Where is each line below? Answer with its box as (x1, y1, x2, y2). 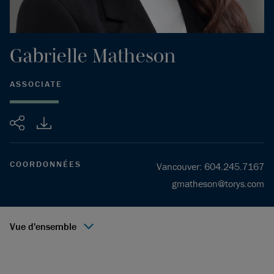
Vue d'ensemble (10, 220, 76, 232)
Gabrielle (10, 45, 87, 66)
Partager (17, 114, 57, 127)
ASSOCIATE (10, 78, 62, 89)
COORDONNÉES (10, 158, 81, 169)
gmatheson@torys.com (172, 177, 264, 190)
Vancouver (157, 160, 199, 172)
